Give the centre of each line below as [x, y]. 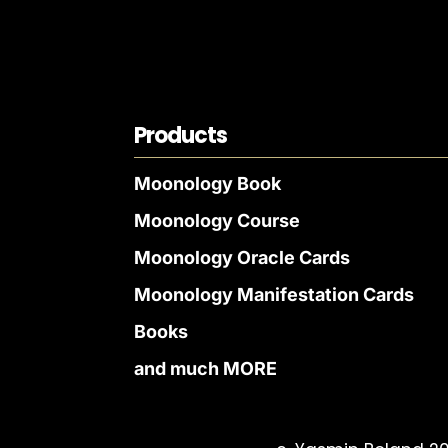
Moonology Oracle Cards [242, 257]
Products [181, 135]
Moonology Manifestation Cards [274, 294]
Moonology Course [217, 220]
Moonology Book [208, 183]
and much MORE [206, 368]
